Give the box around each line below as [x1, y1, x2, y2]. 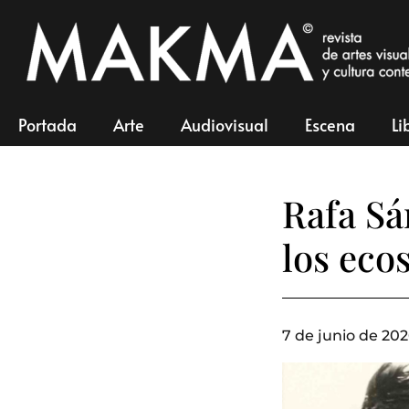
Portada [18, 113, 77, 136]
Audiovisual [181, 113, 268, 136]
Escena [305, 113, 355, 136]
